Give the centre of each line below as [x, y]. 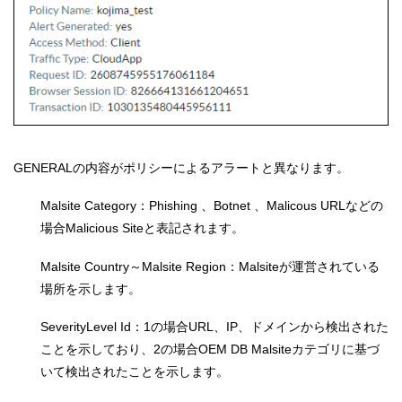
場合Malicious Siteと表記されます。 [142, 228]
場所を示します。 [91, 288]
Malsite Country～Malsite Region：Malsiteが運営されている [210, 266]
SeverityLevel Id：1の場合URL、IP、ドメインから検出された [214, 327]
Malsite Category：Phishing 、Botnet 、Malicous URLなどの [212, 206]
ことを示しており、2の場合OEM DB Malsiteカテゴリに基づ [210, 350]
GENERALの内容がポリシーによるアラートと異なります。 [181, 167]
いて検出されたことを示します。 [135, 372]
